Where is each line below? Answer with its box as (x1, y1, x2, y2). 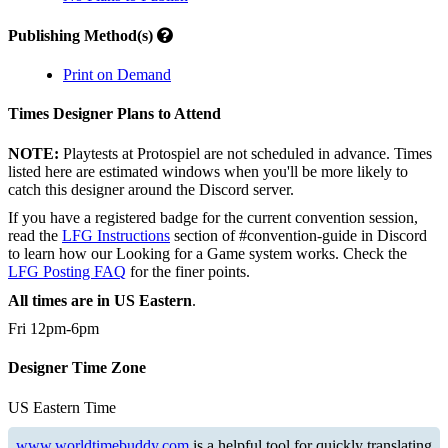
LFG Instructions (62, 227, 170, 244)
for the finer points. (126, 263, 250, 280)
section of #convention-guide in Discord (170, 227, 427, 244)
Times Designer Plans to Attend (8, 105, 221, 123)
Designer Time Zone (8, 359, 146, 377)
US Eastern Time (8, 398, 116, 416)
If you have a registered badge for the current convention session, (8, 209, 418, 226)
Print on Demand (63, 65, 171, 83)
